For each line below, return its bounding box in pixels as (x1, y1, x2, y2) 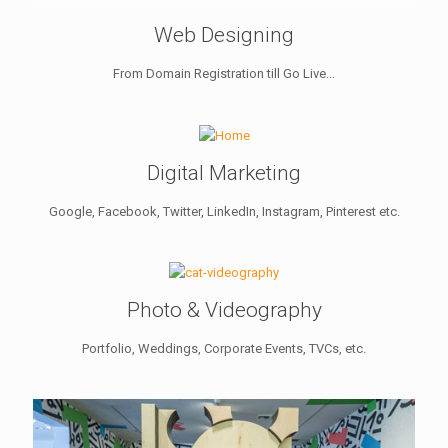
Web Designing (154, 22, 294, 47)
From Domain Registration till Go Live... (113, 65, 335, 81)
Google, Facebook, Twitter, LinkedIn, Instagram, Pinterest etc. (48, 203, 400, 219)
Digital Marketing (147, 160, 301, 185)
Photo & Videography (126, 297, 322, 322)
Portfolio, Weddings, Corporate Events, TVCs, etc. (82, 340, 366, 356)
